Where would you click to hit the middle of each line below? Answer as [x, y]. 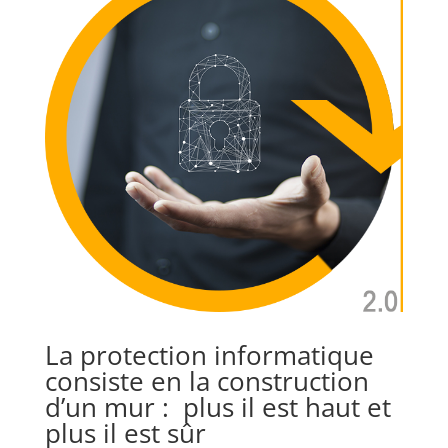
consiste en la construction [206, 381]
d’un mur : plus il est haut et [217, 407]
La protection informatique [209, 355]
